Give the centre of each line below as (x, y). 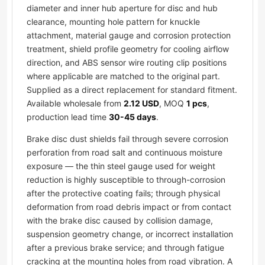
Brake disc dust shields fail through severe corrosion (127, 139)
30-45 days (132, 117)
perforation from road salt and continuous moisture (125, 153)
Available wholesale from (75, 104)
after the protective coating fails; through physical (123, 193)
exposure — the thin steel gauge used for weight (121, 166)
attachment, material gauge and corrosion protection (129, 35)
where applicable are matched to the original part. (123, 76)
